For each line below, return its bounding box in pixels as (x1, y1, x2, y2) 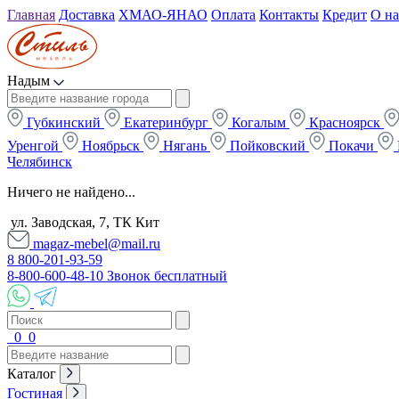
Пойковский (226, 138, 309, 153)
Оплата (211, 7, 256, 22)
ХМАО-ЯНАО (118, 7, 208, 22)
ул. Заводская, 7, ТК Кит (7, 215, 159, 230)
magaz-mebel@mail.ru (29, 236, 160, 251)
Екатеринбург (120, 115, 212, 130)
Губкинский (23, 115, 104, 130)
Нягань (159, 138, 210, 153)
